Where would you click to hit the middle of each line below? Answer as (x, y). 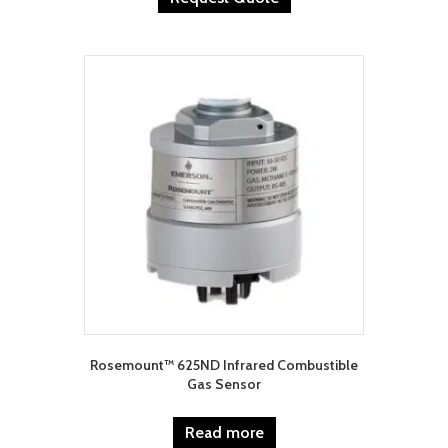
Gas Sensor (224, 384)
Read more (224, 433)
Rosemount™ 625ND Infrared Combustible (224, 365)
